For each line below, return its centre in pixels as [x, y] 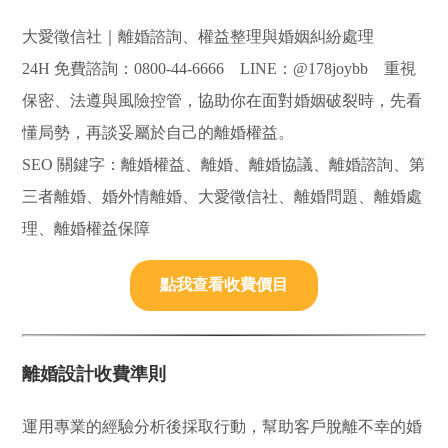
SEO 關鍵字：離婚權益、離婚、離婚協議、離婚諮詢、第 [224, 164]
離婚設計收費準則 [94, 373]
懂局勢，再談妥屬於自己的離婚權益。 [158, 132]
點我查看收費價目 [224, 284]
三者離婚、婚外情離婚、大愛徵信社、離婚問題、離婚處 [222, 196]
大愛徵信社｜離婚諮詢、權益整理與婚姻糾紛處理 [198, 36]
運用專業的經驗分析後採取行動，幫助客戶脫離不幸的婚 [222, 426]
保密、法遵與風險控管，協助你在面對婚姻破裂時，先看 [222, 100]
